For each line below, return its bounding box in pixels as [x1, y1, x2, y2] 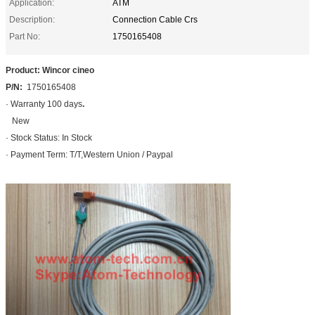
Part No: [9, 31, 40, 41]
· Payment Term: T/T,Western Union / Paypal [6, 149, 173, 160]
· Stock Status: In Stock [6, 132, 92, 143]
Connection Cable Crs [112, 14, 198, 25]
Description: [9, 14, 55, 25]
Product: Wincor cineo [6, 65, 94, 75]
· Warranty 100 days [6, 98, 82, 109]
